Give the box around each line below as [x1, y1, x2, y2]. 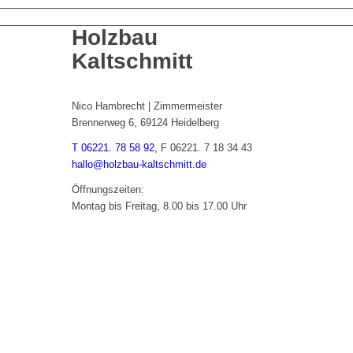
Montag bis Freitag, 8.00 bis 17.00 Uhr [71, 199, 247, 212]
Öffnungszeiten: [71, 183, 144, 195]
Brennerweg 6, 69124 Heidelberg [71, 116, 219, 128]
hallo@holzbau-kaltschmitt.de [71, 158, 206, 170]
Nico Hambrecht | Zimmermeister [71, 99, 222, 112]
